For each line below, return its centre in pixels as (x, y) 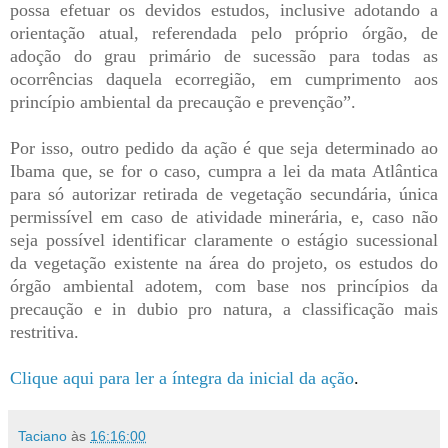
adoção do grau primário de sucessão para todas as (224, 55)
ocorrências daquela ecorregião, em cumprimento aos (224, 78)
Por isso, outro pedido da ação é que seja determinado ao (224, 147)
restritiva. (44, 331)
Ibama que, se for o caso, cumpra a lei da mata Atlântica (224, 170)
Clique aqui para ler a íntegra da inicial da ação (182, 377)
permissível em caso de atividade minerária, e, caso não (224, 216)
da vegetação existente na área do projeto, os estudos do (224, 262)
